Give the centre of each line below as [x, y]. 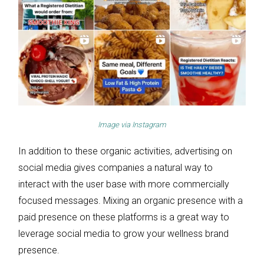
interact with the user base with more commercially [124, 184]
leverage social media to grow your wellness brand [123, 234]
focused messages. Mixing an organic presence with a [131, 201]
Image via [115, 125]
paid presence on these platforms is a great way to [124, 217]
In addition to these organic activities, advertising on [125, 151]
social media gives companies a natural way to [115, 168]
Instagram [149, 125]
